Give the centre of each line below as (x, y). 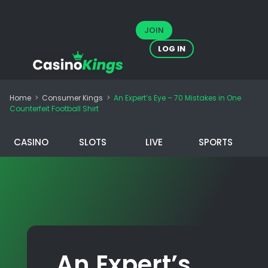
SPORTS (216, 142)
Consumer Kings (72, 98)
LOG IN (172, 49)
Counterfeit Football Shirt (54, 108)
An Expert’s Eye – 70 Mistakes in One (177, 98)
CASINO (31, 142)
